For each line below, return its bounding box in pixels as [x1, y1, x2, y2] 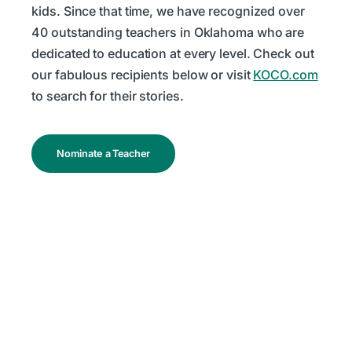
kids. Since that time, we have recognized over [31, 3, 305, 20]
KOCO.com [253, 67, 318, 83]
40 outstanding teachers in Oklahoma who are [31, 24, 305, 41]
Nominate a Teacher [57, 147, 150, 159]
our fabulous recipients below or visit [31, 67, 254, 83]
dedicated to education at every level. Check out [31, 46, 314, 62]
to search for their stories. [31, 88, 184, 104]
